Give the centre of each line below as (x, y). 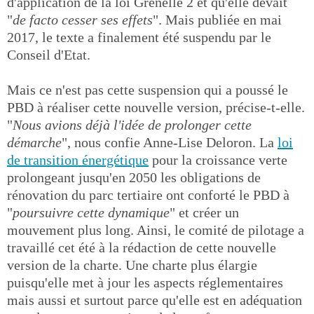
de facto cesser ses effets (83, 20)
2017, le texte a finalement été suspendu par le (139, 37)
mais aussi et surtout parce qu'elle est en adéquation (155, 300)
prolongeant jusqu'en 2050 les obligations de (134, 177)
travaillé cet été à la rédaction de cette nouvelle (142, 247)
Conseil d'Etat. (49, 55)
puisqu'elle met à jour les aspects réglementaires (145, 282)
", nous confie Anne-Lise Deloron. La (170, 142)
